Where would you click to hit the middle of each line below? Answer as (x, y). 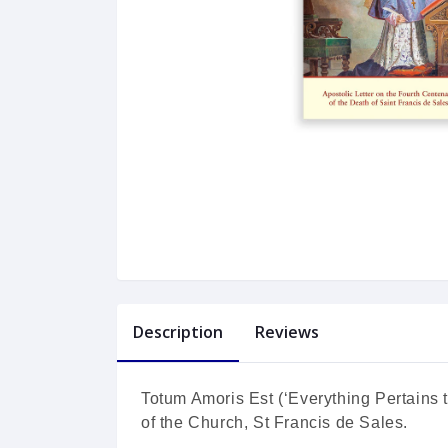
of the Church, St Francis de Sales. (275, 423)
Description (178, 332)
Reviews (287, 332)
